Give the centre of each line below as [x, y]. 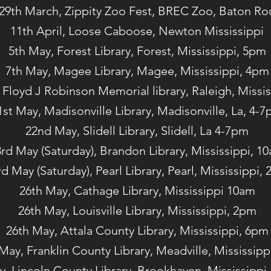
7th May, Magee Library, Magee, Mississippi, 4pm [137, 71]
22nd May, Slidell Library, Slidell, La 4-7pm [137, 131]
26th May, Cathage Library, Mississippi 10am [137, 191]
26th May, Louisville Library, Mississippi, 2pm [137, 211]
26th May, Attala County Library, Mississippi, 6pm [137, 231]
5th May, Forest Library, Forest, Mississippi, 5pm [137, 51]
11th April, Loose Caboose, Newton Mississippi [137, 31]
